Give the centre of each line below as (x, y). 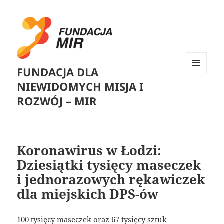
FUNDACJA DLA (58, 72)
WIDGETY (200, 94)
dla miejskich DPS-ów (88, 194)
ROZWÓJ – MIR (57, 101)
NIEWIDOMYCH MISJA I (81, 87)
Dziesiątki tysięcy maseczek (109, 165)
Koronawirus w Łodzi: (89, 151)
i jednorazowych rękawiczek (111, 180)
